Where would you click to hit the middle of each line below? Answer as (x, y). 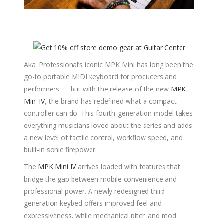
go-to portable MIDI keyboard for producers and (100, 76)
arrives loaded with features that (128, 166)
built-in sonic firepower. (60, 149)
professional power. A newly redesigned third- (96, 191)
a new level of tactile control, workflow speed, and (103, 137)
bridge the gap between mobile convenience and (100, 179)
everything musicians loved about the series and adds (108, 125)
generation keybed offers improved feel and (93, 203)
